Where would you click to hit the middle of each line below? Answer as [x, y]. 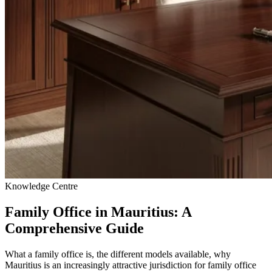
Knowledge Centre [41, 186]
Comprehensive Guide [74, 228]
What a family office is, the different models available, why [118, 254]
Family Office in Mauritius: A [98, 212]
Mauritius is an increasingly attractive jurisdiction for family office [131, 265]
